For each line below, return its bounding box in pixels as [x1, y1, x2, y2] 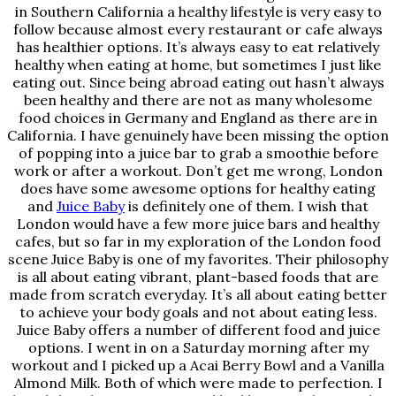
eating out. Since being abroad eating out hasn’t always [11, 73, 385, 92]
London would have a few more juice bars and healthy [17, 215, 379, 233]
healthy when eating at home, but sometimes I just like [15, 56, 381, 74]
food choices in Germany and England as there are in [19, 109, 377, 127]
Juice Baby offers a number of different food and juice [16, 321, 380, 339]
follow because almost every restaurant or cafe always [13, 20, 383, 39]
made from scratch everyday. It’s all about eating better [9, 286, 387, 304]
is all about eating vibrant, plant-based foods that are [18, 268, 378, 286]
